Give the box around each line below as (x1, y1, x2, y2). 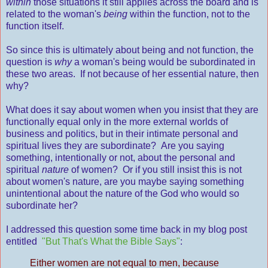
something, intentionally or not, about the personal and (6, 153, 235, 163)
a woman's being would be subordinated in (74, 57, 255, 68)
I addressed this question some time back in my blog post (6, 224, 247, 235)
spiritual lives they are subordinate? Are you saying (6, 141, 224, 151)
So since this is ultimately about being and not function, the (6, 45, 254, 56)
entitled (6, 236, 42, 247)
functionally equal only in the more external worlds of (6, 117, 228, 127)
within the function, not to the (127, 9, 250, 20)
